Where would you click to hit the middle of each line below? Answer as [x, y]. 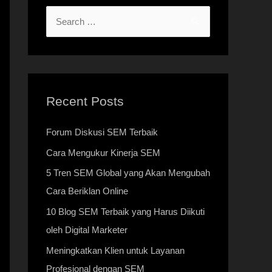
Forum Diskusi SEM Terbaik [102, 132]
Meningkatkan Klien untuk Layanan [115, 250]
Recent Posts [85, 101]
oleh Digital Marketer [87, 230]
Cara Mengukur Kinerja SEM [103, 152]
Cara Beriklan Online [87, 191]
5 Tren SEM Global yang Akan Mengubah [128, 173]
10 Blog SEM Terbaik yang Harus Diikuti [125, 212]
